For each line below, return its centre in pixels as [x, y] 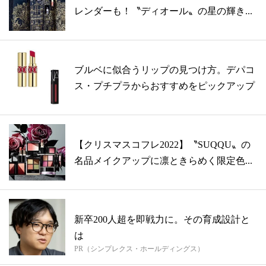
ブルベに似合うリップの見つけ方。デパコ [164, 69]
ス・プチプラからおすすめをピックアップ [164, 85]
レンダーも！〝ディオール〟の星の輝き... [163, 11]
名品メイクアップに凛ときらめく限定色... [163, 160]
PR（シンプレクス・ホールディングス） [139, 248]
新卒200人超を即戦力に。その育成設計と [162, 219]
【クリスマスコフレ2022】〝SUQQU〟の [162, 144]
